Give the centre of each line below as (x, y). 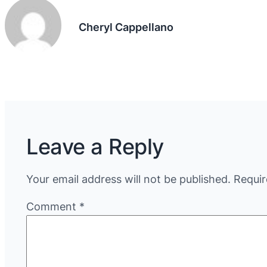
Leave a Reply (95, 146)
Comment (53, 206)
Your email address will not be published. (128, 179)
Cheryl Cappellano (126, 27)
